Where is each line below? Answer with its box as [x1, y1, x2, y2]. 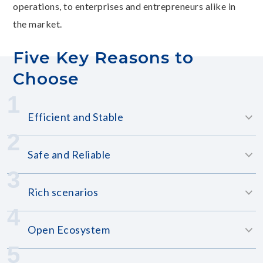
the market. [13, 18, 62, 29]
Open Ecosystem [28, 223, 110, 236]
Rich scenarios [28, 186, 99, 198]
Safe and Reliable [28, 148, 111, 161]
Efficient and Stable [28, 110, 124, 123]
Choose [13, 69, 80, 89]
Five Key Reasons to [13, 48, 194, 68]
